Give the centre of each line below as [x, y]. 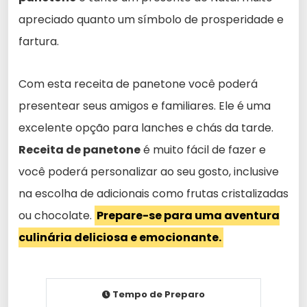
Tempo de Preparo [158, 295]
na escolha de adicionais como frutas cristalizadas [153, 194]
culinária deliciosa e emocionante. [120, 238]
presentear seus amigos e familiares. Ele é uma [145, 106]
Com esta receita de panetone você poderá [138, 84]
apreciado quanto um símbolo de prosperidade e [151, 20]
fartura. [39, 42]
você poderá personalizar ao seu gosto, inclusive [149, 172]
